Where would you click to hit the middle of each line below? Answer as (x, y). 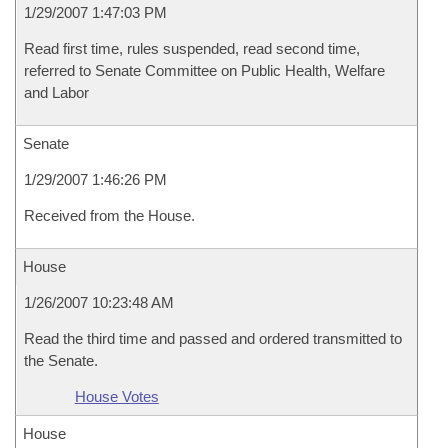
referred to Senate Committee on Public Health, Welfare (204, 70)
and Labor (56, 92)
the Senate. (61, 360)
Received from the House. (109, 215)
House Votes (116, 396)
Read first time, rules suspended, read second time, (192, 48)
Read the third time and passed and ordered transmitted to (213, 338)
